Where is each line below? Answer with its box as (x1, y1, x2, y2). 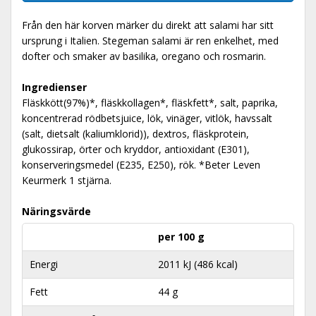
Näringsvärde (22, 205, 91, 218)
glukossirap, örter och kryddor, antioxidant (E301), (22, 142, 250, 156)
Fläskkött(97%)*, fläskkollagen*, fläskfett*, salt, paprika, (22, 96, 278, 109)
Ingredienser (22, 80, 87, 94)
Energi (30, 257, 58, 271)
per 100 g (158, 230, 205, 243)
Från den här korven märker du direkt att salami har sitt (22, 18, 274, 32)
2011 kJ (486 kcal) (158, 257, 238, 271)
